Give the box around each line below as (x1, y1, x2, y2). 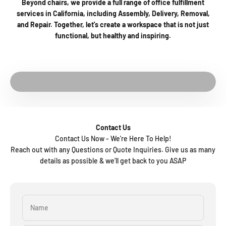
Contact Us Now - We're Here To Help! (54, 134, 172, 143)
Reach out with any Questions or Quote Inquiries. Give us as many (11, 145, 215, 154)
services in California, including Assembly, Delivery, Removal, (16, 9, 210, 18)
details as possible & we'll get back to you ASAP (40, 156, 186, 165)
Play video (112, 46, 144, 55)
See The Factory (27, 70, 199, 100)
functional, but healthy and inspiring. (55, 31, 171, 40)
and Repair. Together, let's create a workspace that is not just (17, 20, 209, 29)
